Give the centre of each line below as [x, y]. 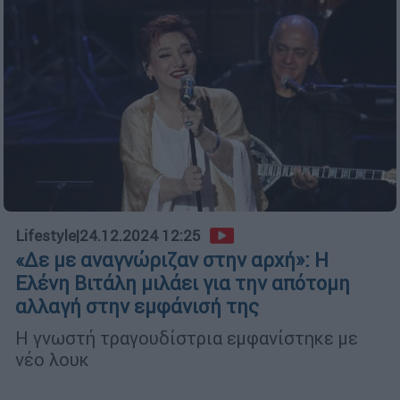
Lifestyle [46, 236]
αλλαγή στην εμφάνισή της [137, 307]
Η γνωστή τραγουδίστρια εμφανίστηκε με [187, 338]
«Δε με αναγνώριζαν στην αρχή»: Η [172, 261]
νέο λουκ [52, 360]
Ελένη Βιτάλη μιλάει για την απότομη [183, 284]
